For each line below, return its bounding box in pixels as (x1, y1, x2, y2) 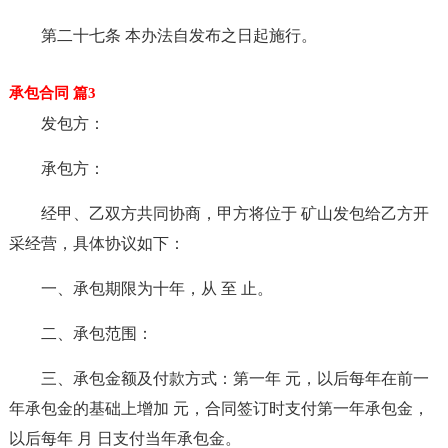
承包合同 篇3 (8, 85, 96, 101)
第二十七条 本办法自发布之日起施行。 (40, 27, 317, 44)
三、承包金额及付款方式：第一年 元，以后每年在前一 (40, 370, 429, 387)
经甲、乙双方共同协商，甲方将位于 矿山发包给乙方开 (40, 205, 429, 222)
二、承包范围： (40, 325, 153, 342)
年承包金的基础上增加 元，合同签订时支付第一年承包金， (8, 400, 429, 417)
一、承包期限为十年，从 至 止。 (40, 280, 273, 297)
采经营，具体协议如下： (8, 235, 185, 252)
